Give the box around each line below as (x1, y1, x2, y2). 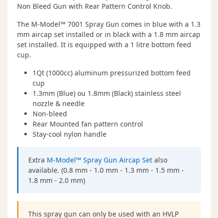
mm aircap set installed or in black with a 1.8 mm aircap (17, 30, 200, 39)
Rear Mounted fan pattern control (33, 119, 143, 129)
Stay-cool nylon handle (33, 129, 107, 139)
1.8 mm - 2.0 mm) (28, 176, 85, 185)
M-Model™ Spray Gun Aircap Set (47, 155, 152, 165)
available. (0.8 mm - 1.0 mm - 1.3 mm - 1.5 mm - (28, 165, 184, 175)
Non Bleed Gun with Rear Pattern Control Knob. (17, 1, 172, 11)
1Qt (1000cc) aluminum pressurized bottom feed (33, 68, 191, 78)
